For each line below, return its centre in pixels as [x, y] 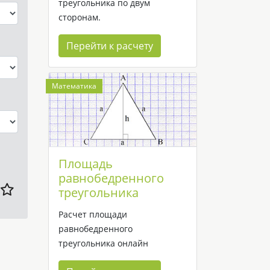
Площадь [86, 164]
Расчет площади [93, 214]
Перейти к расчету [110, 46]
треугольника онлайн [103, 243]
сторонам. [80, 17]
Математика [74, 86]
